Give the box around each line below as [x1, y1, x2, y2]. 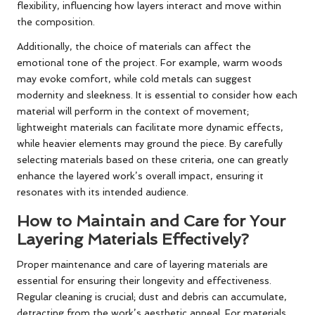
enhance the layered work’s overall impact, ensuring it [17, 169, 264, 181]
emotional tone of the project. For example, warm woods [17, 56, 283, 68]
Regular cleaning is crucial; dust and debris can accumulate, [17, 290, 287, 302]
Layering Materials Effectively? [17, 229, 249, 248]
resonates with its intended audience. [17, 186, 188, 198]
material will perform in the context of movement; [17, 105, 249, 117]
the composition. [17, 15, 95, 27]
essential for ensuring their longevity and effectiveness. [17, 274, 271, 286]
